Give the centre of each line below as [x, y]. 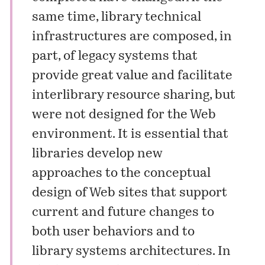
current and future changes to [123, 212]
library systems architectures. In [131, 251]
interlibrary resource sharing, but [133, 95]
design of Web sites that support [129, 193]
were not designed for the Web [124, 115]
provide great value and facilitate [132, 76]
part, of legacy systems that [114, 56]
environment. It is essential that [130, 134]
